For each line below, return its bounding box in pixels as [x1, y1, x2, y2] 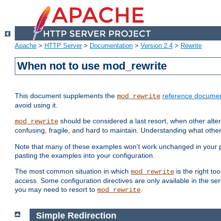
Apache [15, 42, 37, 50]
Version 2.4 [141, 42, 173, 50]
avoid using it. [15, 101, 58, 110]
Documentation [90, 42, 133, 50]
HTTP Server [44, 42, 82, 50]
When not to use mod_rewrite [17, 60, 167, 73]
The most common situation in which [15, 167, 131, 176]
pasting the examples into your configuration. [15, 151, 155, 160]
